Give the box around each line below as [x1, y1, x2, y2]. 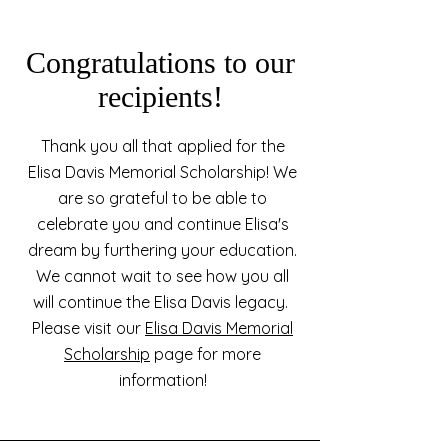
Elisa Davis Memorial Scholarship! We [28, 162, 297, 182]
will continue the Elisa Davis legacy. [33, 292, 292, 312]
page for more [150, 344, 261, 364]
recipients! [97, 80, 223, 113]
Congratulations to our [25, 46, 295, 79]
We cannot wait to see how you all [36, 266, 289, 286]
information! [118, 370, 207, 390]
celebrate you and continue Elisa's [36, 214, 289, 234]
